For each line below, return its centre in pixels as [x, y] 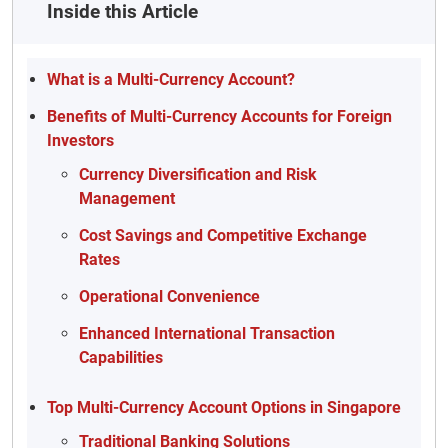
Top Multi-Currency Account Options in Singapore [224, 407]
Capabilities [121, 357]
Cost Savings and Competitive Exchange [223, 235]
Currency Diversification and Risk [198, 174]
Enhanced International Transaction [207, 333]
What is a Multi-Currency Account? [171, 79]
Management [127, 198]
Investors [80, 140]
